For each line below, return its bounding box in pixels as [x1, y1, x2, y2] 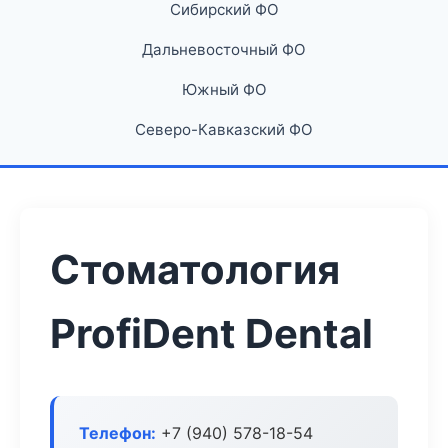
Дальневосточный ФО [142, 40, 306, 59]
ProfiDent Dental [50, 309, 373, 358]
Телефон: [79, 423, 156, 443]
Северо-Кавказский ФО [135, 120, 313, 139]
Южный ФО [181, 80, 267, 99]
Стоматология [50, 245, 340, 294]
